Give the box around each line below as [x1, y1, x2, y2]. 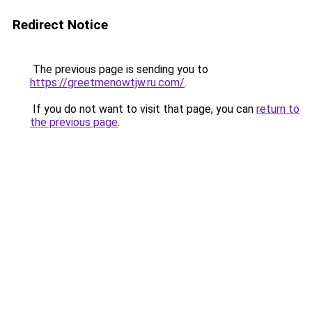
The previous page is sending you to [30, 63, 208, 76]
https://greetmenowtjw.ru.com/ [30, 76, 185, 89]
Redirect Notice [13, 17, 108, 33]
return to [256, 102, 299, 116]
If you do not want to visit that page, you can [30, 102, 256, 116]
